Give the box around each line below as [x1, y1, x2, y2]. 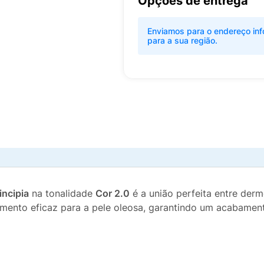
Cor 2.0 [95, 187, 130, 199]
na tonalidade [29, 187, 95, 199]
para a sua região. [147, 35, 217, 45]
